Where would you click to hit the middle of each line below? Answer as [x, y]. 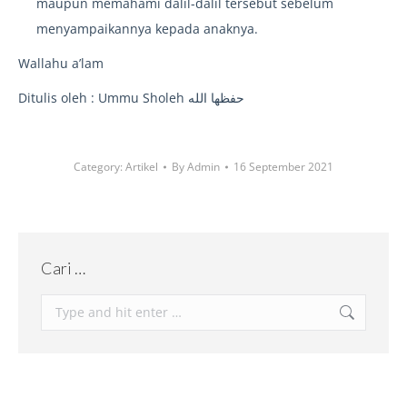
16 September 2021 [283, 167]
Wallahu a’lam [61, 64]
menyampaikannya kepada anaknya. [147, 29]
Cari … [63, 268]
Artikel [142, 167]
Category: [99, 167]
